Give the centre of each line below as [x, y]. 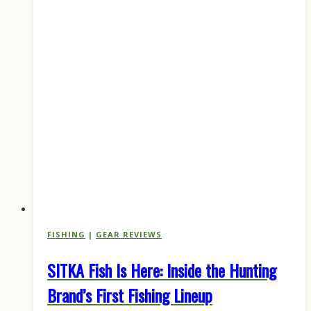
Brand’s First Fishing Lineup [130, 295]
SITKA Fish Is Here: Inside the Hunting [162, 270]
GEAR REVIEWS [129, 235]
